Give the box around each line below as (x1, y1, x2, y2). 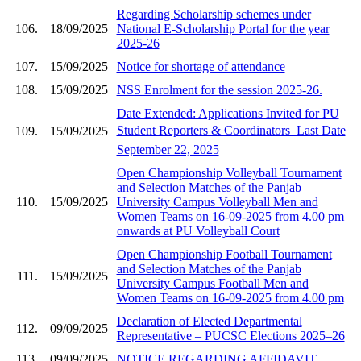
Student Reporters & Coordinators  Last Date (116, 122, 346, 137)
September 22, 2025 (116, 142, 219, 156)
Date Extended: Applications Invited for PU (116, 106, 339, 120)
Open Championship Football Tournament (116, 247, 332, 261)
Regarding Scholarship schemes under (116, 6, 311, 21)
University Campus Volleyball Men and (116, 194, 318, 209)
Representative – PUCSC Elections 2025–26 (116, 328, 345, 342)
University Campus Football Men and (116, 276, 309, 290)
